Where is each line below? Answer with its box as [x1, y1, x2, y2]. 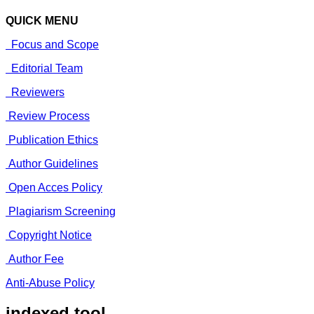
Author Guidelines [8, 157, 98, 170]
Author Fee [8, 252, 64, 265]
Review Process [8, 109, 90, 122]
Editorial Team [8, 62, 83, 74]
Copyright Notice [8, 228, 92, 241]
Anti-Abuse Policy [6, 276, 95, 289]
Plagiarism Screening [8, 205, 116, 217]
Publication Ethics [8, 133, 98, 146]
